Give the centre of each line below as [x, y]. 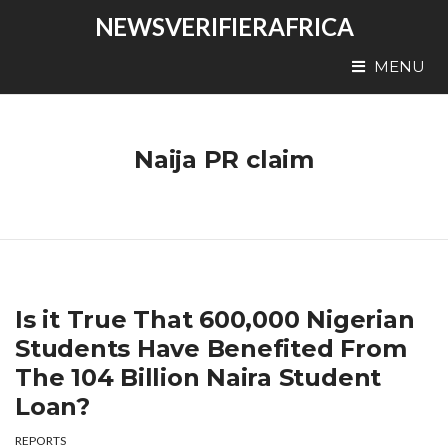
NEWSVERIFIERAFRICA [224, 26]
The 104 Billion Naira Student [198, 377]
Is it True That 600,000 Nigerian [215, 319]
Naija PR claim [224, 159]
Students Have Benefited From [211, 348]
